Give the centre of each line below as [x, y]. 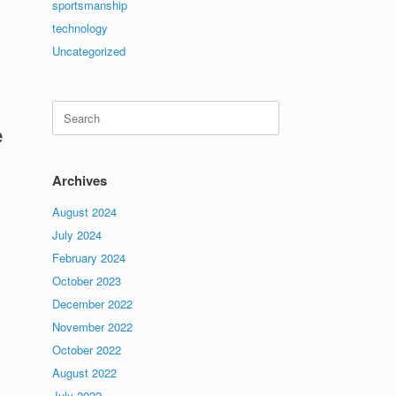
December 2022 [93, 304]
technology [80, 28]
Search [70, 108]
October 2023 [87, 281]
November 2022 [93, 327]
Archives [80, 180]
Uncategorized [89, 51]
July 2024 [77, 235]
